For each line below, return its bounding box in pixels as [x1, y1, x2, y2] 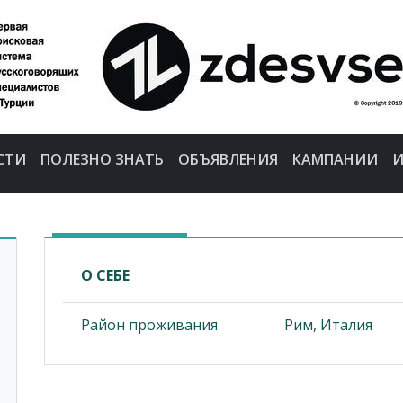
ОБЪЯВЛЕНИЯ [177, 148, 278, 169]
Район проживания [81, 314, 218, 335]
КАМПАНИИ [291, 148, 378, 169]
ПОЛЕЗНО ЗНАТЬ [40, 148, 164, 169]
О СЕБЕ [81, 264, 130, 285]
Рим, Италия [284, 314, 372, 335]
